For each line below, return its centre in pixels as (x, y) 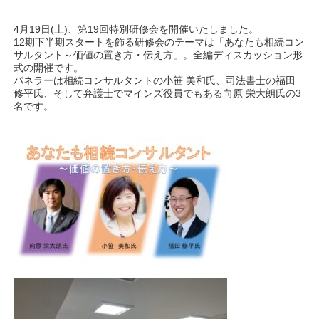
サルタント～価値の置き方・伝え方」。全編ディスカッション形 (158, 55)
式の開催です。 (49, 68)
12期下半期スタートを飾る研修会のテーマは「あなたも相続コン (159, 42)
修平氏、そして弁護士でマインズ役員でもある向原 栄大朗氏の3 (158, 93)
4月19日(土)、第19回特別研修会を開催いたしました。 (136, 29)
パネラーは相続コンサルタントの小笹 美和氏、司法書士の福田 (155, 80)
